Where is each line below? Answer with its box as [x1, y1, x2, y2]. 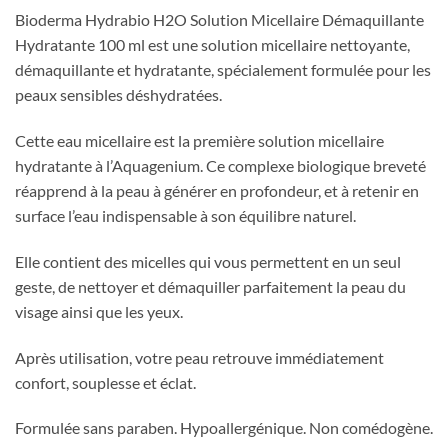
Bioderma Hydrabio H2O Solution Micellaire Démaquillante [15, 10, 424, 30]
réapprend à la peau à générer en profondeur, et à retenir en [15, 180, 419, 200]
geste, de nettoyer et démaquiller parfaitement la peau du [15, 276, 406, 296]
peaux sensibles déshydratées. [15, 85, 222, 105]
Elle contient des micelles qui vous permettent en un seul [15, 251, 401, 271]
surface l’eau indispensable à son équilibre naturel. [15, 205, 356, 225]
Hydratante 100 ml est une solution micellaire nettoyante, [15, 35, 410, 55]
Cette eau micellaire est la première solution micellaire [15, 130, 384, 150]
